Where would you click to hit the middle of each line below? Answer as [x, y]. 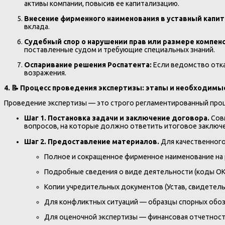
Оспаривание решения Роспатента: [88, 65]
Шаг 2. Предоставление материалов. [92, 141]
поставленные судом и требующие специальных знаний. [120, 50]
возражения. [45, 73]
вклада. [37, 27]
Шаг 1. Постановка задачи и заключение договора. [117, 118]
